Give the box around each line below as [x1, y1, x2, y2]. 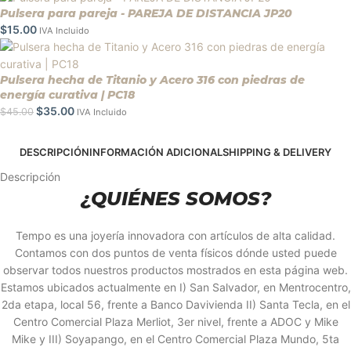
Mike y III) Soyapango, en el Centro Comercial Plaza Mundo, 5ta [12, 332, 339, 346]
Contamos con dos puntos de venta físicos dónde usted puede [14, 246, 337, 260]
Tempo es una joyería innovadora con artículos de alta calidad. [16, 229, 335, 243]
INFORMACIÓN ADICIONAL [89, 146, 223, 159]
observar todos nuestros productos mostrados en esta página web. [3, 263, 348, 277]
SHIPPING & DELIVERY [223, 146, 331, 159]
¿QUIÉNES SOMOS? [80, 187, 271, 211]
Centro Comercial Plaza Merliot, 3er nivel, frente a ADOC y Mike [13, 315, 338, 329]
